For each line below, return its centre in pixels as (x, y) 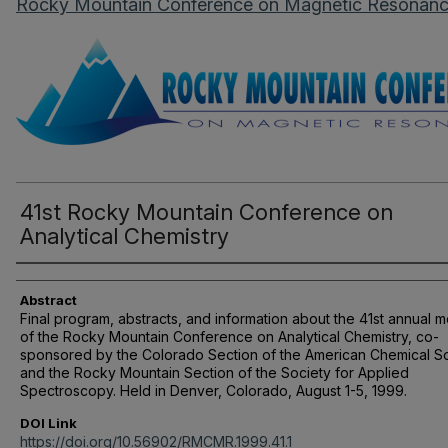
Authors (51, 280)
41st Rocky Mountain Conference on (206, 211)
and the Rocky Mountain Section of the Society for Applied (214, 372)
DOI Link (48, 422)
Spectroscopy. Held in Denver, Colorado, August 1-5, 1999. (213, 390)
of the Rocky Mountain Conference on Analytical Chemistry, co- (229, 336)
